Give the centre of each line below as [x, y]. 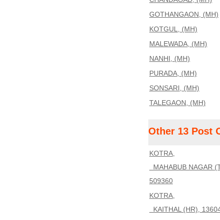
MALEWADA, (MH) [178, 44]
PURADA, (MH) [173, 73]
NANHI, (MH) [170, 58]
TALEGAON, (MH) [178, 103]
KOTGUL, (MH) [173, 29]
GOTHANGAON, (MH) [184, 14]
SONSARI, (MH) [174, 88]
